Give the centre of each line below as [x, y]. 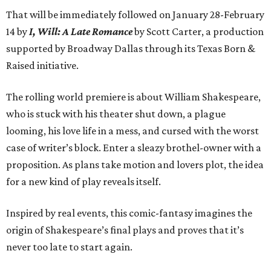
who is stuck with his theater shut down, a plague [116, 114]
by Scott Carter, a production [198, 32]
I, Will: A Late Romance [81, 32]
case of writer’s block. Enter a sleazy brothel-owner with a [134, 148]
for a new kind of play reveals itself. [83, 182]
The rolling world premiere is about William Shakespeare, [133, 97]
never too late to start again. [69, 247]
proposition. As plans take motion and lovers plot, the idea [135, 165]
